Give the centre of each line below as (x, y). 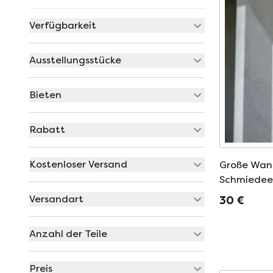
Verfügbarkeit (63, 25)
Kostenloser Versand (78, 164)
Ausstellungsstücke (75, 60)
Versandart (56, 199)
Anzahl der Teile (68, 234)
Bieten (45, 95)
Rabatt (47, 129)
